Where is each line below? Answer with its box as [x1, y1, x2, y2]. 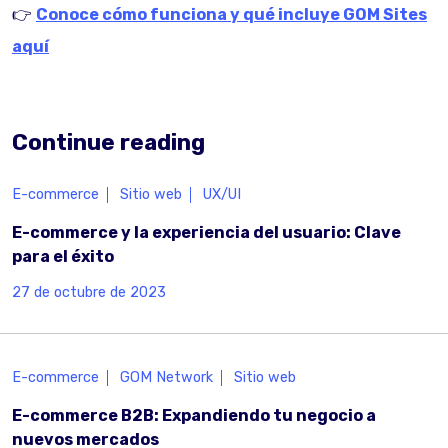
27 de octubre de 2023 [12, 284, 166, 301]
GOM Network [120, 369, 213, 386]
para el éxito [12, 247, 114, 266]
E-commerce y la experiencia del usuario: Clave [12, 223, 401, 242]
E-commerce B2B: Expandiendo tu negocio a [12, 406, 376, 425]
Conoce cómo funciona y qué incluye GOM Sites [36, 5, 427, 24]
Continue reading [12, 129, 205, 156]
